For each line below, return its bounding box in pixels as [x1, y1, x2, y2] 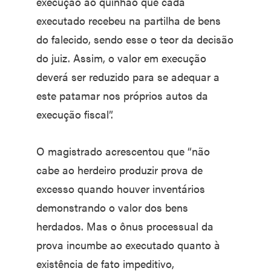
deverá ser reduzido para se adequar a [36, 69, 220, 84]
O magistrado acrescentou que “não [36, 143, 210, 158]
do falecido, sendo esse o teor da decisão [36, 31, 233, 47]
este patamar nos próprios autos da [36, 88, 208, 103]
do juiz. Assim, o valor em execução [36, 50, 206, 65]
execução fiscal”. [36, 106, 113, 122]
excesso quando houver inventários [36, 181, 205, 196]
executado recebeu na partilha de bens [36, 13, 221, 28]
